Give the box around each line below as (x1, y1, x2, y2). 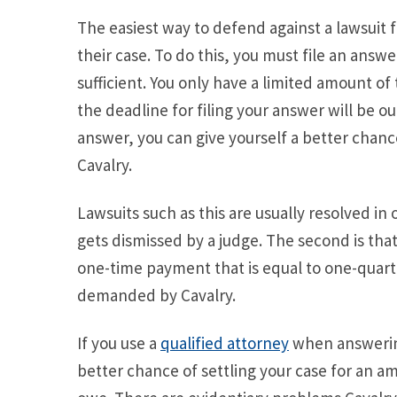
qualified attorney (160, 332, 289, 354)
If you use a (77, 332, 160, 354)
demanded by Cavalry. (77, 284, 236, 307)
